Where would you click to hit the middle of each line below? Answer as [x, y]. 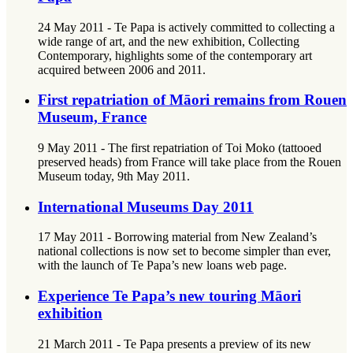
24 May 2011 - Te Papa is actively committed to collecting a [186, 27]
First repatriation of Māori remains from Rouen [192, 100]
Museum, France [92, 117]
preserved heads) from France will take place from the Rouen [190, 162]
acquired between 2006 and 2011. [122, 69]
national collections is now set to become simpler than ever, [184, 251]
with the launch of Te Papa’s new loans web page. [162, 266]
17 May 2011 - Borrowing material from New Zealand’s [177, 237]
